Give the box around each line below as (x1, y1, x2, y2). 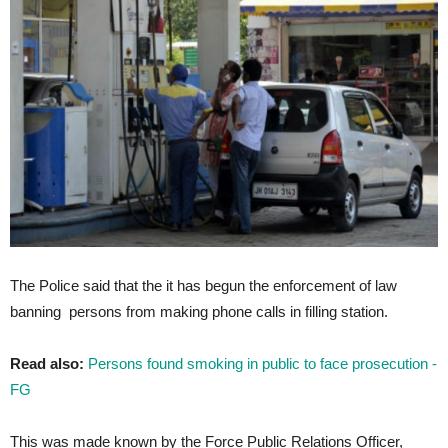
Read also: (10, 355, 84, 372)
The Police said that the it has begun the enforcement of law (10, 277, 397, 294)
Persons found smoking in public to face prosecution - (88, 355, 437, 372)
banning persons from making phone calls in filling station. (10, 303, 388, 320)
